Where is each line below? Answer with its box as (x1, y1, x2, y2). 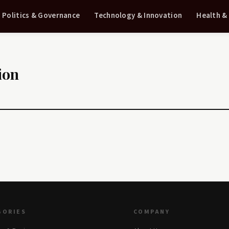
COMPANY (133, 208, 170, 216)
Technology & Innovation (94, 10, 182, 21)
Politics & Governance (2, 10, 80, 21)
